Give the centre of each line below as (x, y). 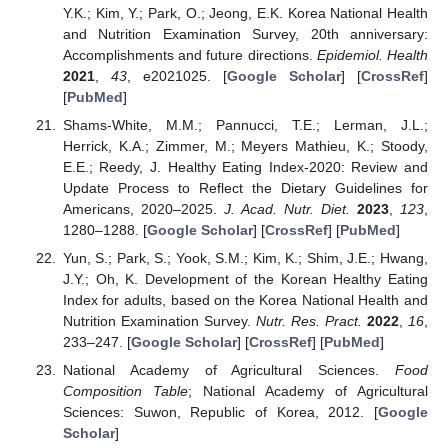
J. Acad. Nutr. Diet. (286, 209)
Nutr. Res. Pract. (308, 321)
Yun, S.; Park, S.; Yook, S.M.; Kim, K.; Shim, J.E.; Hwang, (245, 258)
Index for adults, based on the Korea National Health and (245, 300)
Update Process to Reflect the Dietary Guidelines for (245, 188)
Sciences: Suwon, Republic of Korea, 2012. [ (220, 412)
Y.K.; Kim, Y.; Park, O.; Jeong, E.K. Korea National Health (245, 13)
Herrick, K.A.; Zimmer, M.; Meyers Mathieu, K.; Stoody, (245, 146)
